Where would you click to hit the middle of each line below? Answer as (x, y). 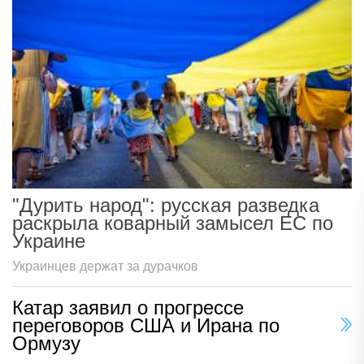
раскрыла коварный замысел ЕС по (173, 223)
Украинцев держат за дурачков (105, 266)
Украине (49, 240)
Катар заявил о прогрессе (128, 307)
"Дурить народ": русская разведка (166, 205)
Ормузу (46, 343)
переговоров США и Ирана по (146, 325)
